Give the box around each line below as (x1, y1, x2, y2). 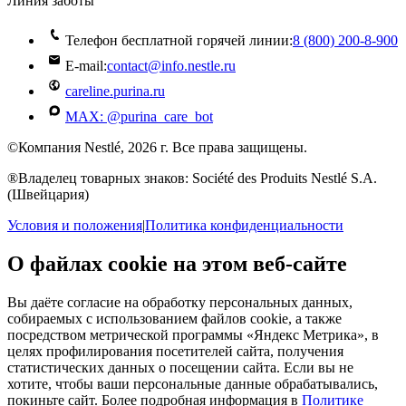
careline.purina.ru (65, 83, 165, 100)
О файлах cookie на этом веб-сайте (7, 251, 347, 275)
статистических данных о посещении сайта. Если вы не (7, 359, 353, 375)
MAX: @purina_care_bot (65, 109, 213, 125)
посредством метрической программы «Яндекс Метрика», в (7, 326, 379, 343)
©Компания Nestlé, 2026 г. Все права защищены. (7, 140, 307, 156)
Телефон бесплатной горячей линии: (65, 33, 293, 49)
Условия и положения (7, 217, 142, 234)
